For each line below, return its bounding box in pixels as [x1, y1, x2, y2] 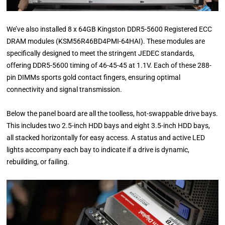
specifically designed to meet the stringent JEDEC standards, [7, 49, 195, 57]
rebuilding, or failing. [7, 157, 70, 166]
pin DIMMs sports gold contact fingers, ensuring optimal [7, 73, 181, 81]
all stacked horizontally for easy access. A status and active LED [7, 133, 205, 142]
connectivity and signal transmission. [7, 85, 123, 93]
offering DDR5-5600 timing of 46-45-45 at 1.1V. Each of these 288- [7, 61, 212, 69]
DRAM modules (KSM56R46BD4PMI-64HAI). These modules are [7, 37, 205, 45]
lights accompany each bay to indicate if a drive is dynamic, [7, 145, 190, 154]
